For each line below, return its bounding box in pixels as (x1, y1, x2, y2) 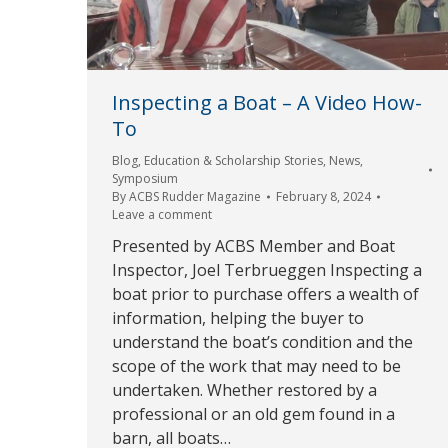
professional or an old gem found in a (112, 403, 395, 426)
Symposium (112, 170, 178, 188)
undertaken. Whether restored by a (112, 379, 377, 402)
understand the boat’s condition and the (112, 331, 413, 354)
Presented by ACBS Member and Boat (112, 235, 395, 258)
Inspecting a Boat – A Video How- (112, 89, 422, 117)
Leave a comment (112, 206, 212, 224)
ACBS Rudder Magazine (129, 188, 261, 206)
